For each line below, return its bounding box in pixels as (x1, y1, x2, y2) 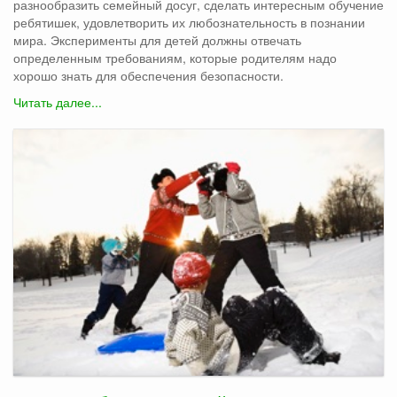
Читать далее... (13, 92, 102, 111)
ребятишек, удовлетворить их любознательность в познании (13, 12, 365, 31)
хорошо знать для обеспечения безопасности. (13, 66, 287, 84)
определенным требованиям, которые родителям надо (13, 48, 337, 66)
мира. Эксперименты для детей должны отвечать (13, 30, 301, 49)
